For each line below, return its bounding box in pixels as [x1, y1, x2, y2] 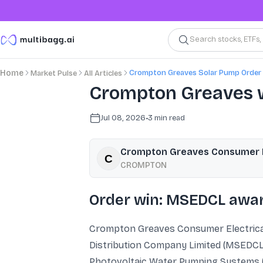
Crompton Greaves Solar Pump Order [129, 68, 261, 77]
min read [153, 113, 185, 123]
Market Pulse [31, 69, 77, 78]
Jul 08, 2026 [101, 113, 146, 123]
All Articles [84, 69, 122, 78]
